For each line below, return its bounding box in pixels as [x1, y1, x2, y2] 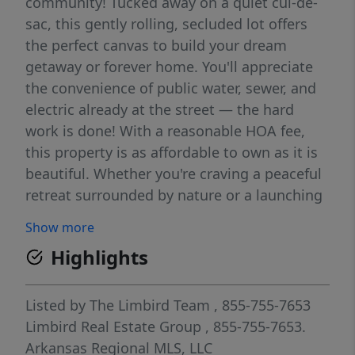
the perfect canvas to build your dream [25, 36, 287, 55]
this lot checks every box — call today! [25, 228, 283, 248]
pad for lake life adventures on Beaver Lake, [25, 207, 319, 227]
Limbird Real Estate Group [25, 317, 205, 337]
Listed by [25, 296, 90, 315]
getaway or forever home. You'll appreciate [25, 57, 313, 77]
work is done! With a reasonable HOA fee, [25, 121, 305, 141]
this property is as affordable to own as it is [25, 143, 318, 162]
